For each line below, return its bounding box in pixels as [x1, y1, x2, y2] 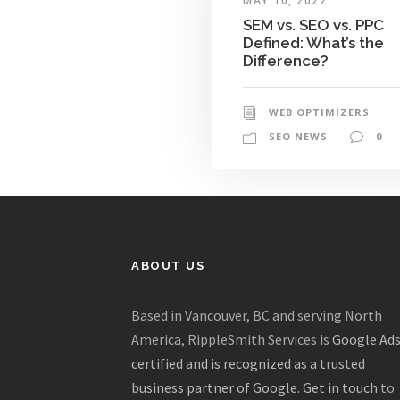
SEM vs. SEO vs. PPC [243, 15, 384, 34]
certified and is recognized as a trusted [131, 354, 365, 373]
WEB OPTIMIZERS [269, 104, 370, 119]
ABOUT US [131, 259, 204, 273]
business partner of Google [131, 379, 297, 397]
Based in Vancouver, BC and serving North [131, 306, 382, 325]
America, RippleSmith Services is [131, 330, 332, 349]
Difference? [243, 51, 329, 70]
